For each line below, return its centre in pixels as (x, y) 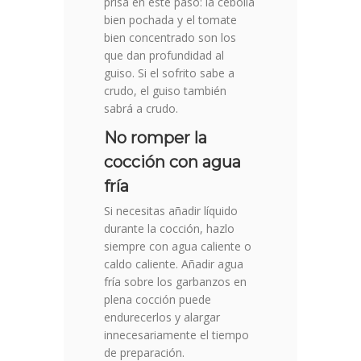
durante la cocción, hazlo (169, 229)
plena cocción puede (158, 300)
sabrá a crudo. (141, 109)
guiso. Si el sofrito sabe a (169, 73)
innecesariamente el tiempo (176, 335)
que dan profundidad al (164, 56)
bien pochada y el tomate (170, 20)
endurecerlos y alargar (162, 317)
